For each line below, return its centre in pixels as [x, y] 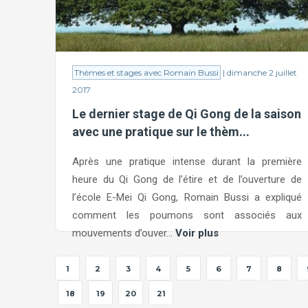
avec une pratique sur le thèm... [161, 132]
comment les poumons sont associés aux [187, 215]
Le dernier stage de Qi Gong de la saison [187, 114]
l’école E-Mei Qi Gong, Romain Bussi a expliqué [187, 197]
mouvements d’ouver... [124, 233]
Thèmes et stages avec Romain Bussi [146, 73]
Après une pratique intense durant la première [187, 161]
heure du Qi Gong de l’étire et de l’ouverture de [187, 179]
